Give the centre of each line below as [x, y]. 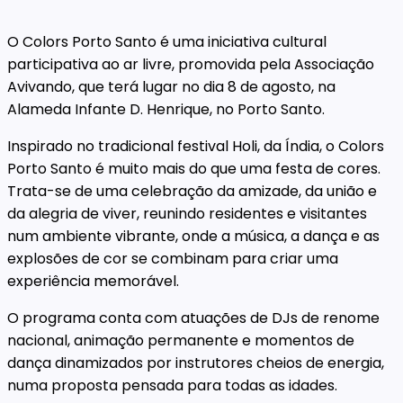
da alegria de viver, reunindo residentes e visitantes [187, 213]
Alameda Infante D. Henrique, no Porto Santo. [166, 109]
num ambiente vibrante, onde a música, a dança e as [193, 236]
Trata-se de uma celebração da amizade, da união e [192, 191]
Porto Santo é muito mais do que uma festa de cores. [194, 168]
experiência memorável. [93, 281]
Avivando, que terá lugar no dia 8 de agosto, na [171, 86]
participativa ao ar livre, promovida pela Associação [191, 64]
